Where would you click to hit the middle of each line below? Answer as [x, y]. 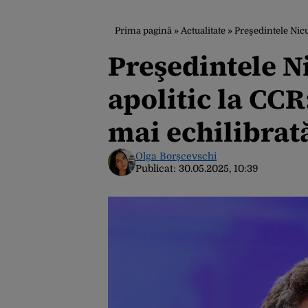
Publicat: [157, 168]
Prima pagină [143, 31]
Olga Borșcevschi [176, 156]
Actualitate [203, 31]
